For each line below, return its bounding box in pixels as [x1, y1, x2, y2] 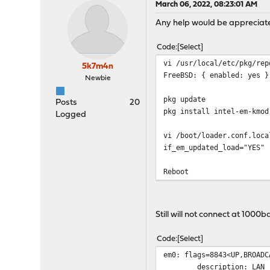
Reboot [163, 167, 189, 176]
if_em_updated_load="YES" [163, 143, 265, 152]
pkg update [163, 95, 206, 104]
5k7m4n [82, 62, 114, 71]
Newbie [84, 75, 111, 82]
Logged [55, 110, 87, 119]
